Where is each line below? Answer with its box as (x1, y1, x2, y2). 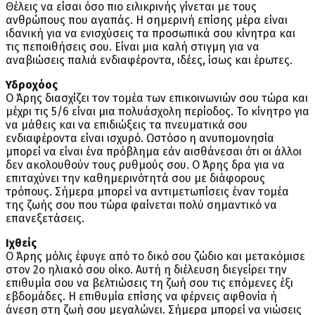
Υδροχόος (6, 78, 58, 92)
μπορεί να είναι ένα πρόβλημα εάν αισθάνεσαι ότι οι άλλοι (6, 145, 302, 159)
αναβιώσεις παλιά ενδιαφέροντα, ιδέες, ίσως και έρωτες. (6, 53, 292, 67)
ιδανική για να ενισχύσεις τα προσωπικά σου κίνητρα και (6, 27, 295, 41)
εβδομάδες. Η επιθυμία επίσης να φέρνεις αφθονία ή (6, 290, 277, 304)
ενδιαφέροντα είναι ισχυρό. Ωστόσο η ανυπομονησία (6, 131, 274, 146)
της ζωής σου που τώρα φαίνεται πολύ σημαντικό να (6, 198, 277, 212)
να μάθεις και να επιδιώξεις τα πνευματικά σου (6, 118, 247, 132)
